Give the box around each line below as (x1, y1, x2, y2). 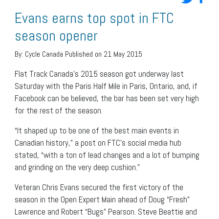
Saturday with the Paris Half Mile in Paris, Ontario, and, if (15, 80, 197, 91)
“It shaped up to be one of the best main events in (15, 125, 179, 136)
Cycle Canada (25, 48, 63, 59)
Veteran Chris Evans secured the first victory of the (15, 181, 183, 193)
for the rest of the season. (15, 105, 103, 116)
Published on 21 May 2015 (65, 48, 142, 59)
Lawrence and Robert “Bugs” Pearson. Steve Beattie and (15, 206, 197, 217)
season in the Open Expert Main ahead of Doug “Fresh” (15, 194, 190, 205)
